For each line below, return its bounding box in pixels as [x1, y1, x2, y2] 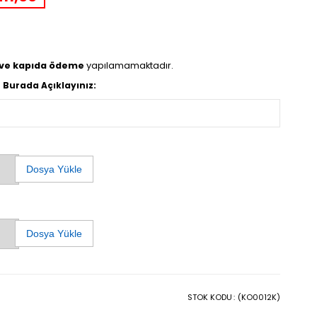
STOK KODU [188, 291, 232, 303]
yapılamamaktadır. [84, 59, 173, 71]
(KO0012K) [238, 291, 280, 303]
